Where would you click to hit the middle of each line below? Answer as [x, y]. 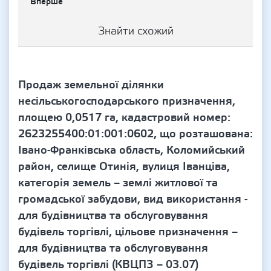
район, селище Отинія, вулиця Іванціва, [124, 167]
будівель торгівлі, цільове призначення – [128, 232]
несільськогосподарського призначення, [127, 101]
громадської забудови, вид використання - [133, 199]
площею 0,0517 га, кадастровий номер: [124, 118]
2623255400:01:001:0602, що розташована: [135, 134]
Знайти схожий [135, 31]
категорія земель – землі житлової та [118, 183]
